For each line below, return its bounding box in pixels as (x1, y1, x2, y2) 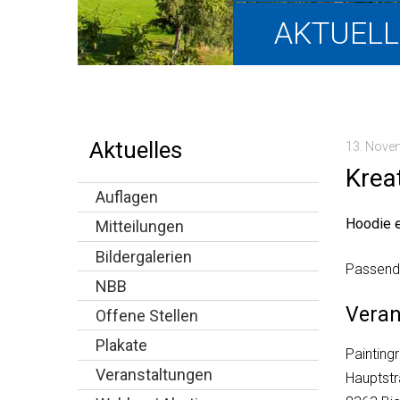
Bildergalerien (96, 246, 192, 266)
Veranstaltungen (96, 365, 212, 385)
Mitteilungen (96, 217, 184, 237)
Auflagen (96, 187, 158, 207)
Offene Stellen (96, 305, 198, 325)
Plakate (96, 336, 147, 355)
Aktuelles (88, 137, 182, 164)
